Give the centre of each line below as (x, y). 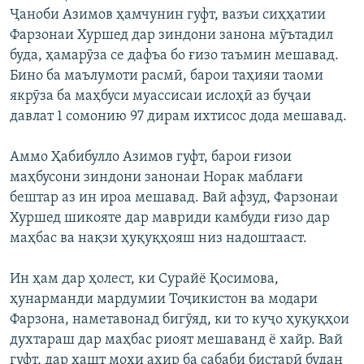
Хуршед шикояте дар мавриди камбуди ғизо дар (170, 218)
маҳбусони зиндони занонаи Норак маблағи (156, 177)
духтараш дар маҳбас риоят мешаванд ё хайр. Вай (176, 340)
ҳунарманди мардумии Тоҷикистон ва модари (164, 299)
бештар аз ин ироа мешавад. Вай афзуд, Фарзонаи (174, 197)
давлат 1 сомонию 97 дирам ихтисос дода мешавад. (178, 116)
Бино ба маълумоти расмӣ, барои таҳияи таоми (167, 76)
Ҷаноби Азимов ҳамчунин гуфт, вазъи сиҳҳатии (168, 15)
